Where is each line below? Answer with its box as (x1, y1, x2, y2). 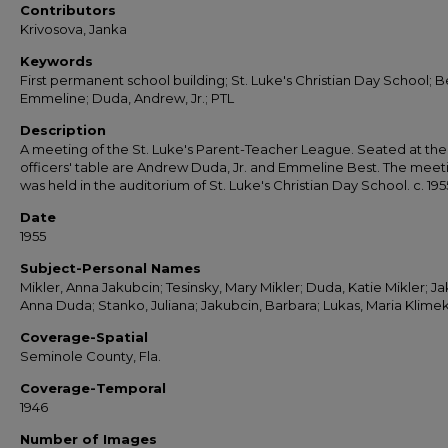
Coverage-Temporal (20, 380, 166, 396)
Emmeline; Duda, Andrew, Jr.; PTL (20, 90, 234, 106)
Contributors (20, 2, 116, 18)
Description (20, 122, 106, 138)
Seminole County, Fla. (20, 348, 161, 364)
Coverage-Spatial (20, 329, 148, 345)
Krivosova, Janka (20, 21, 127, 37)
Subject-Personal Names (20, 260, 201, 276)
